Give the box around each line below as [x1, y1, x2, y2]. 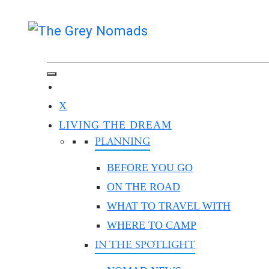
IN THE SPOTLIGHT [95, 238, 196, 252]
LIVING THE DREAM [59, 119, 172, 131]
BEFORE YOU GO [107, 162, 193, 174]
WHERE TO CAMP [107, 219, 197, 231]
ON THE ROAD [107, 181, 181, 193]
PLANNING [95, 134, 151, 148]
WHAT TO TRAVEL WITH [107, 200, 231, 212]
